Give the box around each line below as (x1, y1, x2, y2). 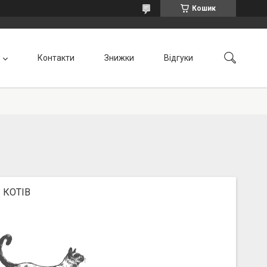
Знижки (104, 52, 134, 63)
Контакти (38, 52, 74, 63)
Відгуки (164, 52, 193, 63)
